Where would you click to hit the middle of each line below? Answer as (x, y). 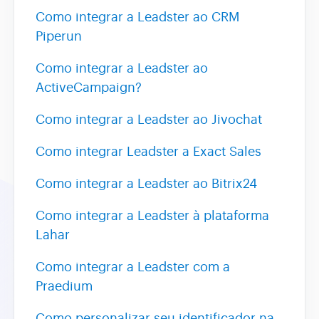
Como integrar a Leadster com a (133, 267)
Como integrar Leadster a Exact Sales (148, 152)
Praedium (64, 286)
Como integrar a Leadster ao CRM (137, 17)
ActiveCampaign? (89, 88)
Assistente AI (159, 37)
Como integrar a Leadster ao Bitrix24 (146, 184)
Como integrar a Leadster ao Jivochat (149, 120)
